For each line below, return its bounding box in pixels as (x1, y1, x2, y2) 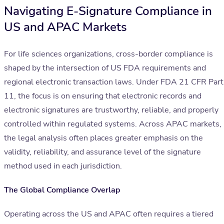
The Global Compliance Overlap (4, 184, 120, 196)
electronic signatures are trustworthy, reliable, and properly (4, 104, 218, 116)
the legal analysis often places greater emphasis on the (4, 132, 203, 144)
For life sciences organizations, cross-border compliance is (4, 48, 213, 60)
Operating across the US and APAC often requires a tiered (4, 208, 213, 220)
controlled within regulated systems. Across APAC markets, (4, 118, 221, 130)
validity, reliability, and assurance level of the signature (4, 146, 201, 158)
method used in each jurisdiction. (4, 160, 122, 172)
